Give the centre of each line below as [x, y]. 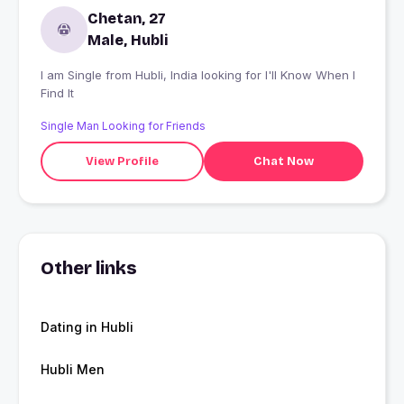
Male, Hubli [128, 41]
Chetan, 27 [127, 19]
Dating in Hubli [87, 327]
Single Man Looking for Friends [123, 126]
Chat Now [283, 161]
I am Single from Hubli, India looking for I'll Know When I [73, 75]
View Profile [122, 161]
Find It [57, 93]
